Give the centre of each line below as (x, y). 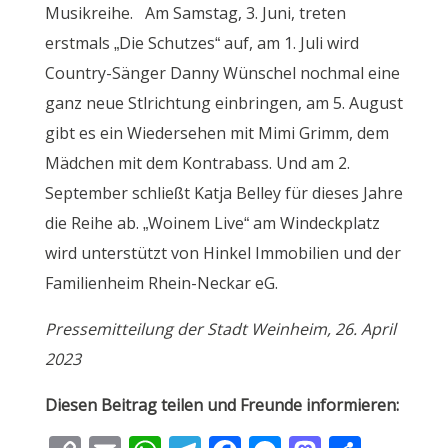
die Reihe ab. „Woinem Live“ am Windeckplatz (212, 223)
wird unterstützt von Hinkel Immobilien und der (222, 253)
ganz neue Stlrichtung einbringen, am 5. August (223, 103)
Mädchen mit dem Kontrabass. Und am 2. (197, 163)
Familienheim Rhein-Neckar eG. (161, 283)
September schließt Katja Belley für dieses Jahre (223, 193)
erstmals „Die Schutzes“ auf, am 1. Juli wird (201, 43)
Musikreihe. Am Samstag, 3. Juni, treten (195, 13)
